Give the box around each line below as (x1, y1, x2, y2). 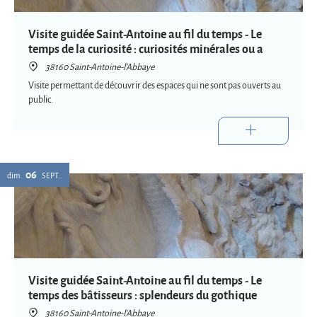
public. (28, 93, 53, 106)
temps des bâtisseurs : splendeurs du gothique (28, 286, 257, 304)
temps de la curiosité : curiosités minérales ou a (28, 40, 263, 57)
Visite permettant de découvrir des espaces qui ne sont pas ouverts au (28, 79, 281, 92)
